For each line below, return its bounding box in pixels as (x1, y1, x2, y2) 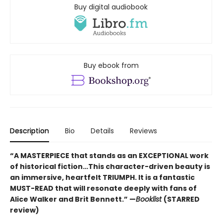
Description (10, 126, 49, 136)
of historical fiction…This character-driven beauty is (10, 162, 210, 172)
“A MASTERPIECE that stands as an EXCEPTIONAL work (10, 151, 209, 161)
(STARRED (164, 194, 200, 205)
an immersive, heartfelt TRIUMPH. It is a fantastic (10, 172, 195, 183)
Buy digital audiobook (74, 2, 148, 12)
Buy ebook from (83, 60, 139, 71)
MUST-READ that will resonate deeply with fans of (10, 183, 197, 194)
